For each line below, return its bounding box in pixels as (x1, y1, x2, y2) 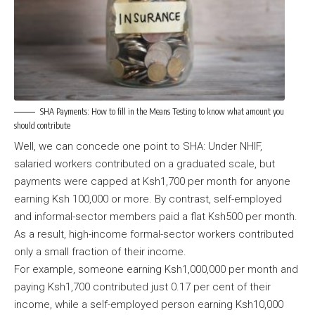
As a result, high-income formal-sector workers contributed (14, 228, 294, 241)
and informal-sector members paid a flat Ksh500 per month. (14, 210, 297, 224)
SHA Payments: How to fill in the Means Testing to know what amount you (40, 105, 284, 117)
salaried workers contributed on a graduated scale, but (14, 157, 275, 171)
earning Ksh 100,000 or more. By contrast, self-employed (14, 193, 282, 206)
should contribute (14, 120, 70, 131)
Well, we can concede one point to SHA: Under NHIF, (14, 140, 262, 153)
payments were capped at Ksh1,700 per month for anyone (14, 175, 290, 188)
